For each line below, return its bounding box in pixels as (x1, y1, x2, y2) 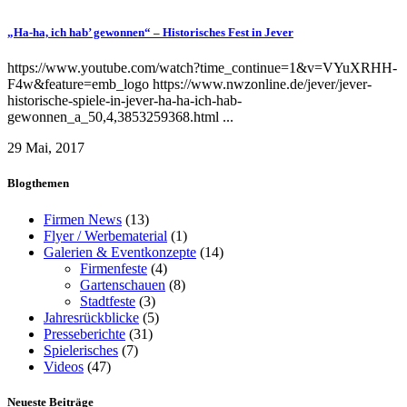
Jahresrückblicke (44, 309, 139, 325)
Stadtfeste (80, 293, 135, 309)
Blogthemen (7, 176, 69, 191)
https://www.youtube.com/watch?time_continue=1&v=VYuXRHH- (7, 60, 397, 76)
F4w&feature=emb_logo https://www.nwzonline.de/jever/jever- (7, 76, 372, 93)
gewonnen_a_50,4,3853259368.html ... (7, 109, 233, 125)
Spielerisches (44, 342, 118, 358)
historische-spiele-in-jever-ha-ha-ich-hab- (7, 93, 242, 109)
